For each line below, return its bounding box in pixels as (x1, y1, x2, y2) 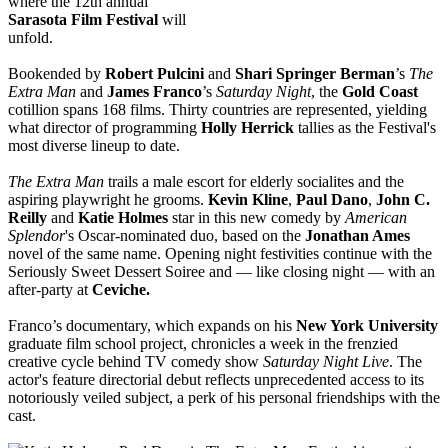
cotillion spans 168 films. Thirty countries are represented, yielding (8, 101, 427, 119)
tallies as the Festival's (294, 119, 436, 137)
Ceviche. (92, 281, 150, 299)
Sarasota (8, 11, 67, 29)
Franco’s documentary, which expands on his (8, 317, 292, 335)
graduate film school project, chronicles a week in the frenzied (8, 335, 398, 353)
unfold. (8, 29, 53, 47)
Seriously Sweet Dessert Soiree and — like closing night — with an (8, 263, 435, 281)
